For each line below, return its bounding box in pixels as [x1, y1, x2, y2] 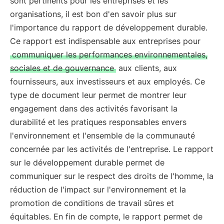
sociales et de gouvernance [10, 63, 114, 73]
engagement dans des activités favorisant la [10, 103, 177, 113]
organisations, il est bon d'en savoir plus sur [10, 9, 176, 19]
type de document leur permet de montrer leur [10, 90, 186, 100]
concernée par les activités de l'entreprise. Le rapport [10, 144, 213, 154]
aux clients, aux [116, 63, 177, 73]
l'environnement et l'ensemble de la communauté [10, 130, 195, 140]
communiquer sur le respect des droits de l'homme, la [10, 171, 213, 181]
